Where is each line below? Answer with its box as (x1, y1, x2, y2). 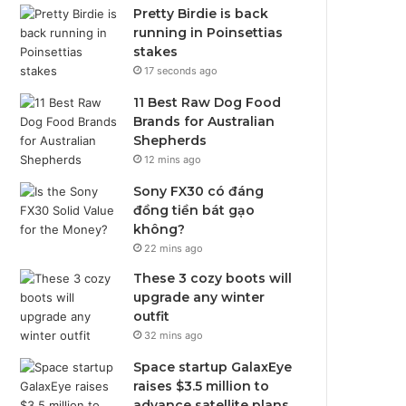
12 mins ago (144, 153, 202, 166)
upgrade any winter (133, 289, 266, 305)
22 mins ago (144, 242, 204, 255)
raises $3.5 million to (133, 378, 270, 394)
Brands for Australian (133, 113, 275, 130)
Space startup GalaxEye (133, 359, 293, 375)
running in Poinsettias (133, 24, 284, 41)
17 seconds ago (144, 64, 218, 77)
